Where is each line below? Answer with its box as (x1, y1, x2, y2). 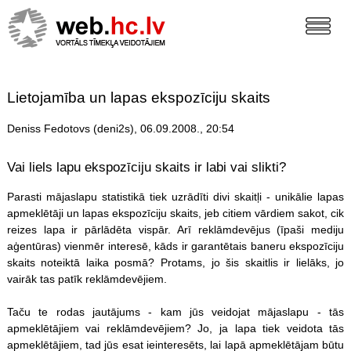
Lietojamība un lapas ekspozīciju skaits (6, 89, 270, 107)
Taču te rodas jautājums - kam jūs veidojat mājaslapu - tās (6, 305, 345, 318)
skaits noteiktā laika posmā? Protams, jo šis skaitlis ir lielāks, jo (6, 255, 345, 269)
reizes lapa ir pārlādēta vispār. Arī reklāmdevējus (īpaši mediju (6, 223, 345, 236)
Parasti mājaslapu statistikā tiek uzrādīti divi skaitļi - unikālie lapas (6, 190, 345, 203)
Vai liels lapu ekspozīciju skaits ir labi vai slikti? (6, 160, 286, 175)
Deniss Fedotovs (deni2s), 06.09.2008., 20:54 (6, 122, 234, 136)
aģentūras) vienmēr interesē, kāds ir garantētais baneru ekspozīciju (6, 239, 345, 252)
